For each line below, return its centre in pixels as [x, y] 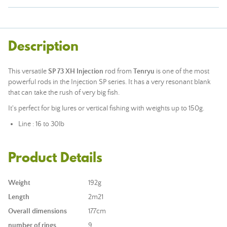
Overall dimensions [37, 211]
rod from [118, 71]
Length [19, 197]
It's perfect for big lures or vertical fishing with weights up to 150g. [106, 108]
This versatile [28, 71]
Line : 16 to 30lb [41, 124]
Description [43, 46]
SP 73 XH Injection [76, 71]
